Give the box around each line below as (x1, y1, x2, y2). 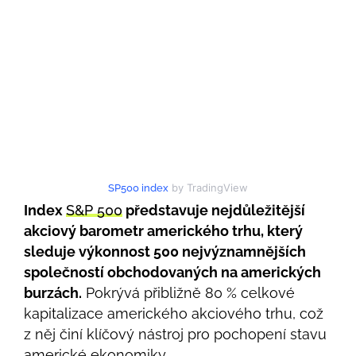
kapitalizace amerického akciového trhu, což (24, 304, 323, 322)
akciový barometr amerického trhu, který (24, 222, 303, 239)
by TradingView (168, 180, 248, 194)
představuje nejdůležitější (122, 201, 305, 219)
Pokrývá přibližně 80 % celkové (82, 284, 295, 301)
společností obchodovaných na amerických (24, 263, 321, 281)
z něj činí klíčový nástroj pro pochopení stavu (24, 325, 327, 342)
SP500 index (108, 181, 168, 194)
